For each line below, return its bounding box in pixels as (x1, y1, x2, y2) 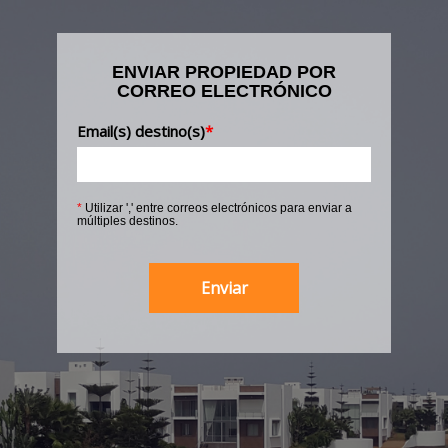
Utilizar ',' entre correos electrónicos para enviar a (81, 201, 352, 216)
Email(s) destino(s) (76, 121, 205, 142)
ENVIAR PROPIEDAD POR (112, 62, 336, 83)
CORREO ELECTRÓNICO (116, 81, 332, 102)
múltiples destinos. (76, 214, 178, 229)
